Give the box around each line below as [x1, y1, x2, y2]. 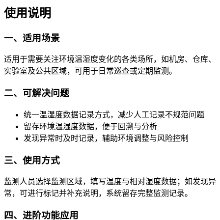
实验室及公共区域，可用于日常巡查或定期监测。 [4, 67, 177, 76]
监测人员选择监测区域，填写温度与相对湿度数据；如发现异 [4, 177, 216, 186]
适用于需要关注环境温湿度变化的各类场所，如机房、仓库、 [4, 55, 216, 64]
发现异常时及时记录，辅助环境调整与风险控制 [24, 134, 189, 142]
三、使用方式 [4, 155, 60, 165]
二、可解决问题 [4, 88, 69, 99]
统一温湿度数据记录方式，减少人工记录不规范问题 [24, 110, 204, 119]
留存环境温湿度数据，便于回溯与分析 [24, 122, 157, 131]
